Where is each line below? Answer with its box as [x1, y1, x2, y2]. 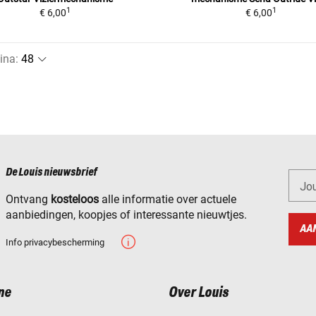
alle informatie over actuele [99, 192, 236, 206]
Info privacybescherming [6, 236, 104, 248]
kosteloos [51, 192, 99, 206]
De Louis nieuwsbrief [6, 166, 97, 178]
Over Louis [169, 285, 229, 301]
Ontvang [6, 192, 51, 206]
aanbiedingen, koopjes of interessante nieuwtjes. [6, 207, 247, 221]
